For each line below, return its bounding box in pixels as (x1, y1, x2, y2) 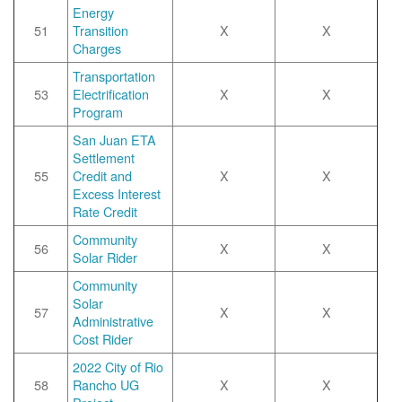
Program (73, 102, 123, 121)
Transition (73, 21, 128, 39)
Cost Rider (73, 329, 133, 348)
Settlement (73, 148, 135, 167)
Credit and (73, 166, 132, 185)
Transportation (73, 66, 155, 85)
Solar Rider (73, 248, 137, 267)
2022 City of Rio (73, 357, 163, 376)
